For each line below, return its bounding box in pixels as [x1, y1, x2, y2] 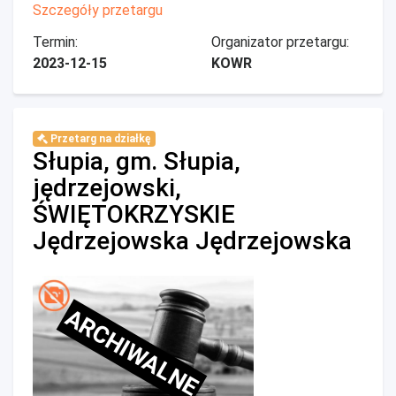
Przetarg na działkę [47, 133, 151, 145]
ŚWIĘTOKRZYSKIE [33, 200, 235, 229]
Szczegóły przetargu [33, 2, 163, 19]
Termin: [33, 34, 78, 50]
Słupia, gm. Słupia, [33, 147, 240, 176]
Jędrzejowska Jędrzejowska [33, 226, 352, 255]
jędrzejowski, [33, 173, 181, 202]
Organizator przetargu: [211, 34, 349, 50]
